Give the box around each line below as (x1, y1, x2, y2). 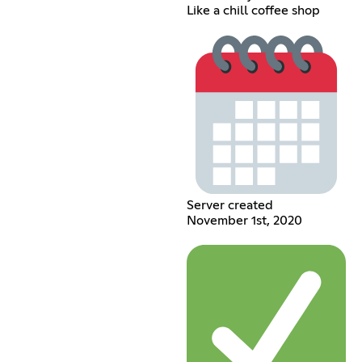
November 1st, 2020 (186, 213, 302, 227)
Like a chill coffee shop (186, 3, 320, 17)
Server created (186, 198, 273, 212)
